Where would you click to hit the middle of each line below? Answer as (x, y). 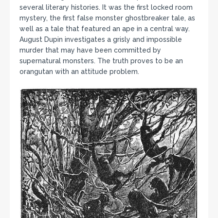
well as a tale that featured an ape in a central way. (105, 28)
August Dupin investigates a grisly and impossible (101, 39)
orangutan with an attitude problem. (79, 71)
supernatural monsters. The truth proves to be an (101, 61)
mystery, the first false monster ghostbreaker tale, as (107, 18)
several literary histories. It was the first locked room (106, 7)
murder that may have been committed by (90, 50)
